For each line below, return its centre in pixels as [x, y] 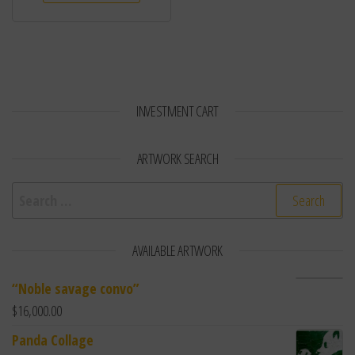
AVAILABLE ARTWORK [177, 251]
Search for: [42, 193]
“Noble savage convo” [76, 289]
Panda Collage [53, 340]
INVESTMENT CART [177, 111]
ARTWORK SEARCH [177, 159]
